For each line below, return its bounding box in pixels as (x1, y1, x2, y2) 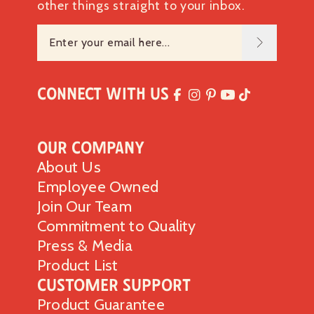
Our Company (37, 137, 144, 158)
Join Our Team (37, 197, 132, 217)
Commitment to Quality (37, 217, 196, 236)
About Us (37, 158, 101, 177)
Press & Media (37, 236, 132, 256)
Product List (37, 256, 118, 275)
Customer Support (37, 275, 191, 296)
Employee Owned (37, 177, 159, 197)
